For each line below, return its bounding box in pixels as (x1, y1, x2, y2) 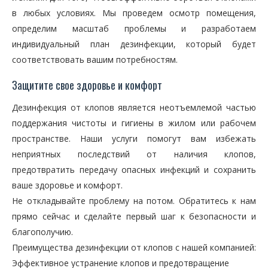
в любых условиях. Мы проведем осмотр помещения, (12, 7, 256, 19)
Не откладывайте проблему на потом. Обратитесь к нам (12, 195, 256, 207)
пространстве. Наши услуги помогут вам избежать (12, 133, 256, 145)
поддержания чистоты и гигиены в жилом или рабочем (12, 117, 256, 129)
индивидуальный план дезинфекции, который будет (12, 38, 256, 50)
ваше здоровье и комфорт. (12, 179, 123, 191)
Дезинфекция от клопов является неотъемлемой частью (12, 102, 256, 114)
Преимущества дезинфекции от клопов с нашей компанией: (12, 242, 256, 254)
